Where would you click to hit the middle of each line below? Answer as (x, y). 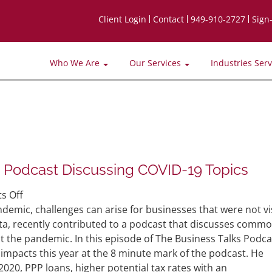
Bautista (41, 238)
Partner (40, 209)
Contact (168, 19)
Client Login (122, 19)
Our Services (156, 63)
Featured (43, 252)
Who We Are (76, 63)
